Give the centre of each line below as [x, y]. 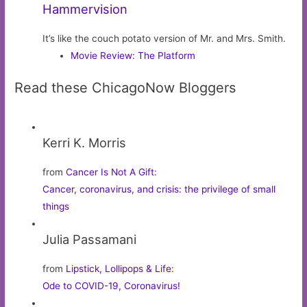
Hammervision [85, 9]
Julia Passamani [90, 239]
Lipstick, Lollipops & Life [119, 268]
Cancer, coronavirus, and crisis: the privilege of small [159, 189]
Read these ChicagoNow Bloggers [125, 87]
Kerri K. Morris [85, 142]
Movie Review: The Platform [133, 56]
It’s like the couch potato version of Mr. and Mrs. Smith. [164, 39]
